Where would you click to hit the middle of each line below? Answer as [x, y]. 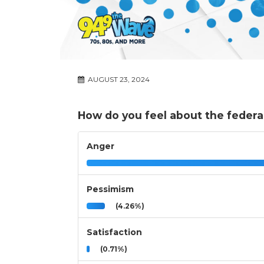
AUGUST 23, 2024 [118, 80]
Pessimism [110, 189]
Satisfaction [114, 232]
